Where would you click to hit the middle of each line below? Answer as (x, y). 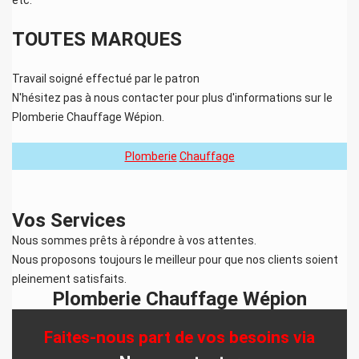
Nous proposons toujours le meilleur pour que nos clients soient (175, 259)
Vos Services (69, 220)
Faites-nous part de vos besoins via (179, 337)
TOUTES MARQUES (97, 39)
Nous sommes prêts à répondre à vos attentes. (134, 240)
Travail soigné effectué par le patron (106, 78)
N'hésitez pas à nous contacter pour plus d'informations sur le (172, 97)
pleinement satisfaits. (71, 278)
